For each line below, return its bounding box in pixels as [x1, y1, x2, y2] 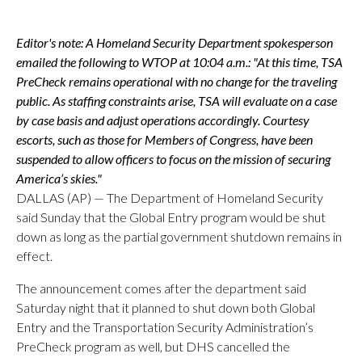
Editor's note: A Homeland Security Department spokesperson [16, 34, 333, 50]
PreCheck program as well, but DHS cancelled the [16, 338, 290, 354]
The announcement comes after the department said [16, 280, 306, 296]
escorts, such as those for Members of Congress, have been [16, 131, 313, 147]
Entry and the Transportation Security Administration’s [16, 318, 314, 335]
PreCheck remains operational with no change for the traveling [16, 73, 337, 89]
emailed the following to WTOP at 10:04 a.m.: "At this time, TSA [16, 53, 343, 69]
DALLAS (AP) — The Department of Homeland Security [16, 189, 323, 205]
